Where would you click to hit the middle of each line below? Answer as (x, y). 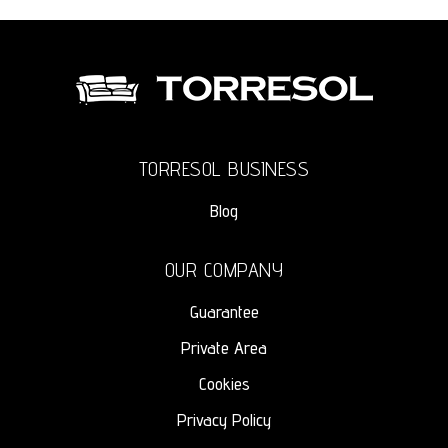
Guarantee (224, 311)
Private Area (224, 347)
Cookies (224, 383)
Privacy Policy (224, 419)
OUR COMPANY (224, 270)
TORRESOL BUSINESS (224, 169)
